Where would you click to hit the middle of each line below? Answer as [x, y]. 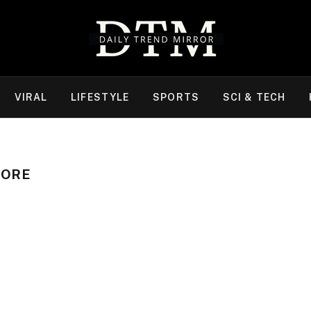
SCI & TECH [254, 97]
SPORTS [176, 97]
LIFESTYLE [100, 97]
